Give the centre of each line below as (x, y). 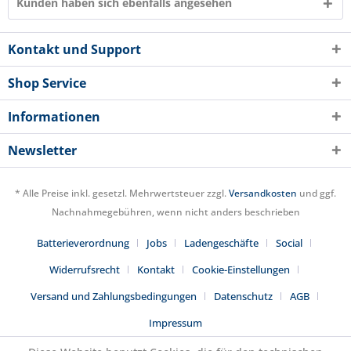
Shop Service (47, 83)
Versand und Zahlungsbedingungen (113, 297)
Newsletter (42, 150)
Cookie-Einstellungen (241, 270)
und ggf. (317, 194)
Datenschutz (243, 297)
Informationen (54, 117)
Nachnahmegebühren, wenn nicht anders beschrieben (175, 212)
